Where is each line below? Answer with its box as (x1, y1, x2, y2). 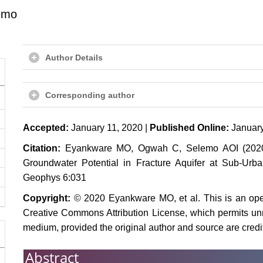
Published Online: (150, 123, 229, 133)
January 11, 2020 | (69, 123, 150, 133)
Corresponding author (45, 90, 134, 100)
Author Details (45, 53, 103, 62)
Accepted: (23, 123, 69, 133)
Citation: (23, 143, 65, 153)
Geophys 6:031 (23, 173, 86, 183)
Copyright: (23, 193, 74, 203)
